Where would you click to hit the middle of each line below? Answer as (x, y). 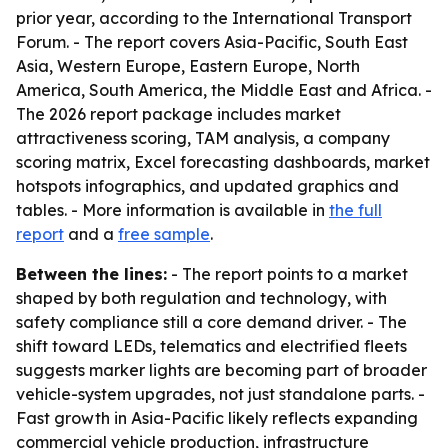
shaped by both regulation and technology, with (201, 298)
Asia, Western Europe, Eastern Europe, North (188, 66)
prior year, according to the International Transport (214, 18)
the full (355, 210)
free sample (164, 234)
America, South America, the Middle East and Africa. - (224, 90)
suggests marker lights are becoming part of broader (221, 370)
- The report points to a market (287, 274)
